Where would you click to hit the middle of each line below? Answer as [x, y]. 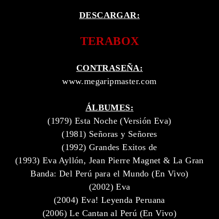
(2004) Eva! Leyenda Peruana [109, 200]
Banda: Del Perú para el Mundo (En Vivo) [109, 173]
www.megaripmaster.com [109, 81]
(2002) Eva [109, 186]
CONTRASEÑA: [109, 68]
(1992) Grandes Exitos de [109, 147]
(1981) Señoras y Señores [109, 134]
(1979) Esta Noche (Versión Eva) [109, 120]
